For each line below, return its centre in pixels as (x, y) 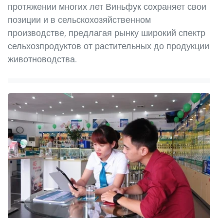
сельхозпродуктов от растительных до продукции (109, 46)
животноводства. (42, 59)
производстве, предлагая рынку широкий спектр (107, 33)
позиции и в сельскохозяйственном (79, 19)
